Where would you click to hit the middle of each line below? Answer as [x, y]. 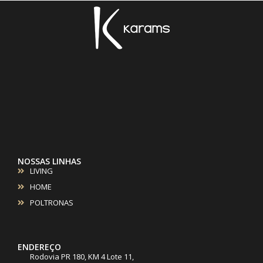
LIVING [42, 171]
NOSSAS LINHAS [49, 161]
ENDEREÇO [39, 247]
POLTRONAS [52, 202]
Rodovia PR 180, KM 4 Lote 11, [82, 256]
